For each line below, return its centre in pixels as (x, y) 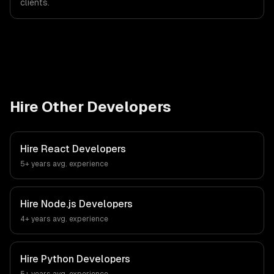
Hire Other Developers (91, 107)
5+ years (35, 164)
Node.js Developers (87, 204)
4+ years (35, 219)
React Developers (83, 149)
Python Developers (86, 259)
